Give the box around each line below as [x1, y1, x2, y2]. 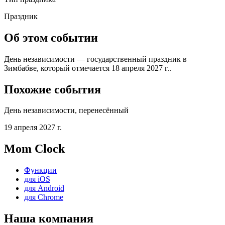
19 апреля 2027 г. [4, 123, 62, 132]
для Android [24, 184, 64, 193]
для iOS [24, 175, 50, 184]
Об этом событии [4, 31, 98, 44]
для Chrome [24, 193, 63, 202]
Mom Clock [4, 142, 65, 156]
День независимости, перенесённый [4, 106, 129, 115]
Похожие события [4, 82, 101, 96]
